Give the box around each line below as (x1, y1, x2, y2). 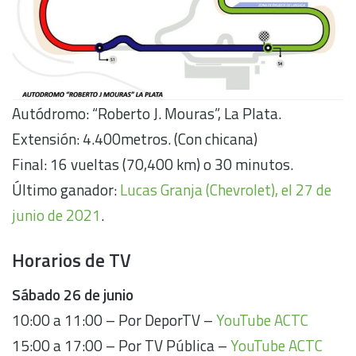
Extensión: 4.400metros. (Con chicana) (12, 126, 257, 150)
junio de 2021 (12, 203, 101, 226)
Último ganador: (12, 177, 120, 201)
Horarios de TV (12, 246, 131, 274)
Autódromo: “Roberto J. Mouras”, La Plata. (12, 101, 281, 125)
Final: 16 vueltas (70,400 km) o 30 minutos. (12, 152, 293, 176)
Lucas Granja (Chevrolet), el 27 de (120, 177, 331, 201)
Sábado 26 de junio (12, 283, 133, 307)
